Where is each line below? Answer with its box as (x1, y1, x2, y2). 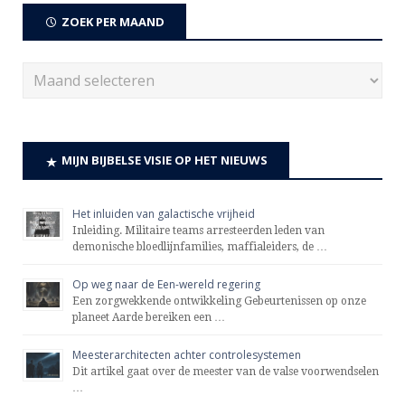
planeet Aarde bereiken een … (72, 310, 225, 324)
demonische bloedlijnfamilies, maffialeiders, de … (72, 240, 327, 253)
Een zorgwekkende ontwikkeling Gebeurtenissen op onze (72, 294, 366, 307)
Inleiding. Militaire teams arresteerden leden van (72, 223, 325, 237)
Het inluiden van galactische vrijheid (72, 205, 255, 221)
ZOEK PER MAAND (61, 13, 165, 30)
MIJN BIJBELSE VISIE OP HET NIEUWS (61, 152, 268, 169)
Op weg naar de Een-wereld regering (72, 276, 260, 292)
